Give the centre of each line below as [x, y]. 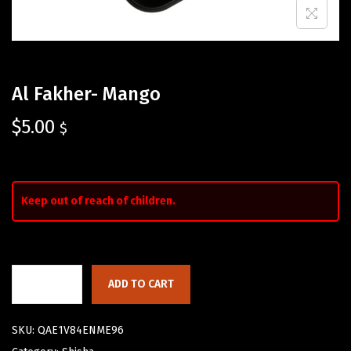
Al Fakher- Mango [86, 94]
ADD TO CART [141, 284]
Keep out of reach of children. [98, 201]
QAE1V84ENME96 [81, 331]
